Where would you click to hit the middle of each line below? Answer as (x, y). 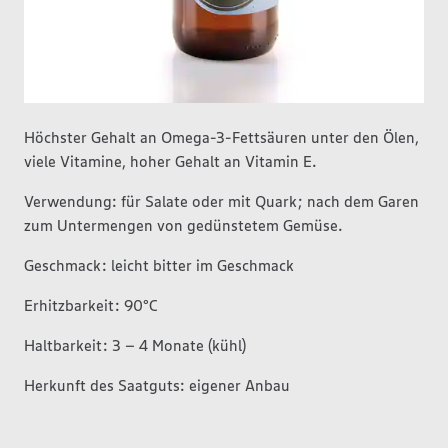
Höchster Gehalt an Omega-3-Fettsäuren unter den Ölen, (221, 137)
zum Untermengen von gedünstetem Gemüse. (183, 225)
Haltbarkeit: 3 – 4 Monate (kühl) (135, 345)
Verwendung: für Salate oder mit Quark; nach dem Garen (221, 201)
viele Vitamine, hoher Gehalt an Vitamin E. (170, 161)
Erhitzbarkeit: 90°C (91, 305)
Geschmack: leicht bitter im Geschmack (159, 265)
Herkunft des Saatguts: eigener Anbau (157, 385)
